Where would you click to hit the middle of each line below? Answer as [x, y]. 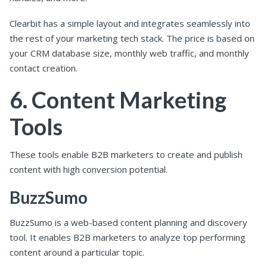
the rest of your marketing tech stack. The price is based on [132, 38]
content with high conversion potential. [89, 170]
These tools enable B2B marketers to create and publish [126, 155]
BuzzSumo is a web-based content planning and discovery [128, 222]
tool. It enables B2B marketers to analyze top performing [128, 237]
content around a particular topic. [77, 252]
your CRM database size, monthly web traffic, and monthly [129, 53]
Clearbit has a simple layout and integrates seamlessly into [130, 23]
